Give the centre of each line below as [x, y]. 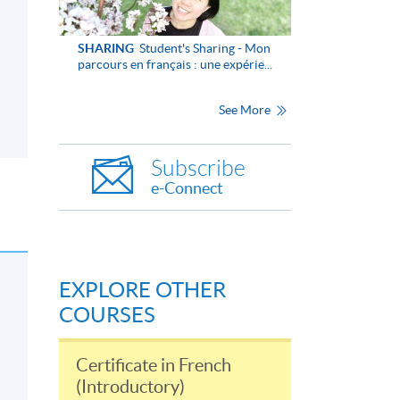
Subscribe [198, 168]
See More [246, 109]
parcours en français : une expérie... [175, 64]
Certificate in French [154, 365]
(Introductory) [130, 386]
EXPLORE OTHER [142, 289]
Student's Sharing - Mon [203, 48]
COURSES [107, 314]
